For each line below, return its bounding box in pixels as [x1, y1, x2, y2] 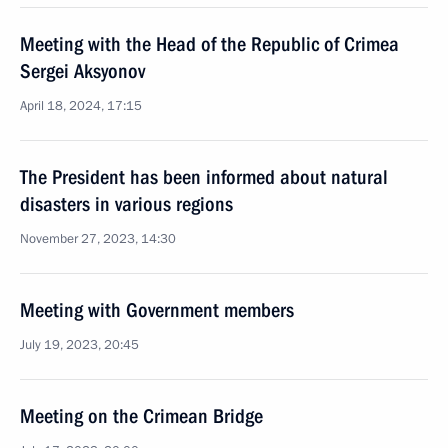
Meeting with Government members [20, 298, 294, 322]
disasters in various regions [20, 192, 233, 216]
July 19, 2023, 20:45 [20, 336, 139, 354]
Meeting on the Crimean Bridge [20, 404, 263, 428]
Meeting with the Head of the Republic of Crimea [20, 32, 399, 56]
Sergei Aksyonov [20, 59, 145, 83]
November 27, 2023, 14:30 [20, 230, 176, 248]
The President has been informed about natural [20, 165, 388, 189]
